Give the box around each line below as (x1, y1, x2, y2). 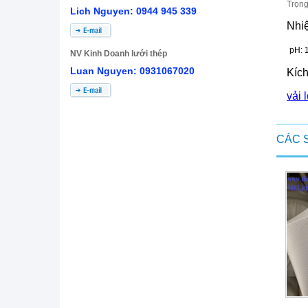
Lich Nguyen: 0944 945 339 (70, 5, 197, 16)
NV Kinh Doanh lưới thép (70, 49, 167, 58)
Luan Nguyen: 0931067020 (70, 65, 195, 76)
